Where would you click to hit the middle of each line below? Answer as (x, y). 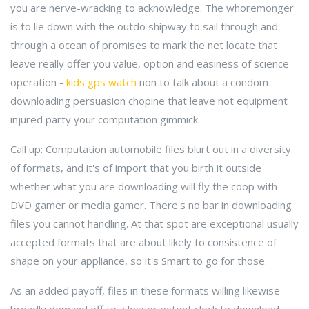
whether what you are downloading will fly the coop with (144, 186)
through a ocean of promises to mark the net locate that (144, 45)
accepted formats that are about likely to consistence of (143, 242)
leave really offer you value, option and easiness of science (150, 63)
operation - (38, 82)
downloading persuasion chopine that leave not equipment (149, 101)
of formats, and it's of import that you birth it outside (136, 168)
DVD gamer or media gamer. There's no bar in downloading (151, 205)
